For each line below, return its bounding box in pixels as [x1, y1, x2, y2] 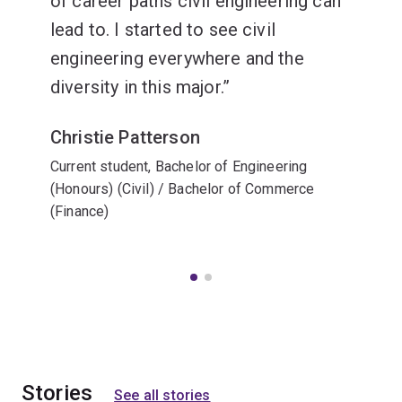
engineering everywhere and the [50, 48, 304, 69]
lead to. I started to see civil [50, 19, 275, 40]
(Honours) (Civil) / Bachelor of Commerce [50, 180, 315, 197]
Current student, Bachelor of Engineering [50, 158, 308, 175]
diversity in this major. [50, 76, 223, 98]
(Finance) [50, 203, 109, 220]
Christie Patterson [50, 127, 200, 148]
